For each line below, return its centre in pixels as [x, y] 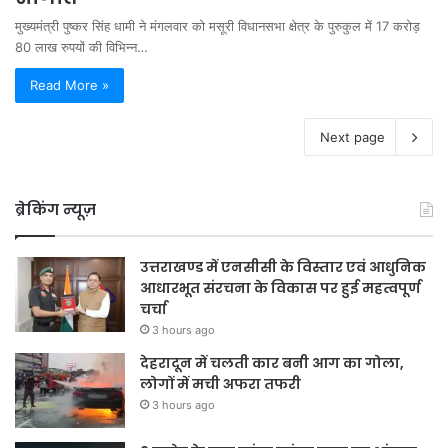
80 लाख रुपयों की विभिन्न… [81, 46]
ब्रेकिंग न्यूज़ [55, 209]
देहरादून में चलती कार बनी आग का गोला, [272, 362]
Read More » [69, 84]
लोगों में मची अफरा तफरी [220, 383]
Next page [352, 136]
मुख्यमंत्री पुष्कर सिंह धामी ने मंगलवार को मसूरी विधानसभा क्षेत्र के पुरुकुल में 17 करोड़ [217, 25]
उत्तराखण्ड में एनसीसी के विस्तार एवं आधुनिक [283, 266]
